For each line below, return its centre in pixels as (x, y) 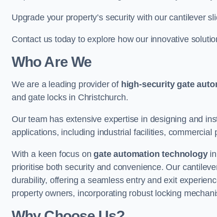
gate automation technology (151, 154)
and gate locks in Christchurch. (70, 97)
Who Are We (52, 62)
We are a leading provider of (66, 84)
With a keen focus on (53, 154)
